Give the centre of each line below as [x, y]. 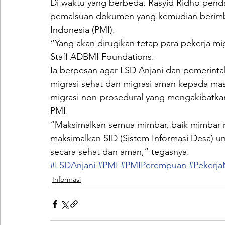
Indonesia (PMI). [83, 30]
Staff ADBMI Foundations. [102, 57]
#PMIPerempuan [153, 165]
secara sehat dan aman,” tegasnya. [120, 152]
